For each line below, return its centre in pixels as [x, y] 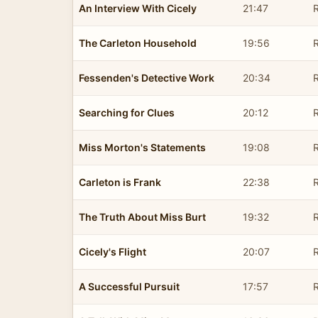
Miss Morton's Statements [142, 147]
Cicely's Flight [113, 251]
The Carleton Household [138, 43]
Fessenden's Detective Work [147, 77]
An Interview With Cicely [138, 8]
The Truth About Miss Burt [142, 216]
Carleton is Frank [120, 182]
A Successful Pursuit [129, 286]
